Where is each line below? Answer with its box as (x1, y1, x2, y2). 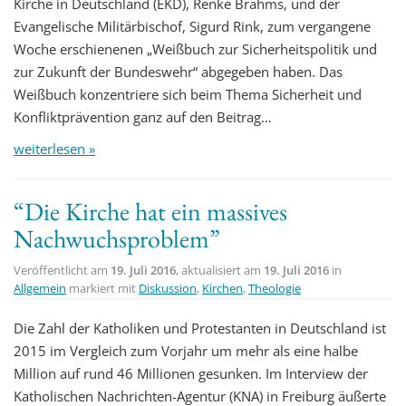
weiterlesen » (14, 139, 95, 158)
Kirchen (202, 279, 243, 296)
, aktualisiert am (176, 261, 264, 278)
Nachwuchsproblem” (14, 221, 220, 255)
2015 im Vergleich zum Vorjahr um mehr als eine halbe (14, 341, 358, 360)
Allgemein (14, 279, 66, 296)
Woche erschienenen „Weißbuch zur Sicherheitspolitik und (14, 39, 377, 58)
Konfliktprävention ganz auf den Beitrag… (14, 107, 272, 126)
